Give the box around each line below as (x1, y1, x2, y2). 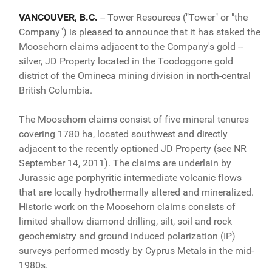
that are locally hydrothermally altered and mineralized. (18, 186, 254, 198)
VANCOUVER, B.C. (18, 11, 100, 23)
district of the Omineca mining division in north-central (18, 69, 251, 81)
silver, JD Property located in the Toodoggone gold (18, 55, 233, 67)
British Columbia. (18, 84, 95, 96)
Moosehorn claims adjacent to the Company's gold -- (18, 40, 243, 52)
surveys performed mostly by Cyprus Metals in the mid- (18, 244, 254, 256)
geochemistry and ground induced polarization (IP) (18, 229, 236, 242)
